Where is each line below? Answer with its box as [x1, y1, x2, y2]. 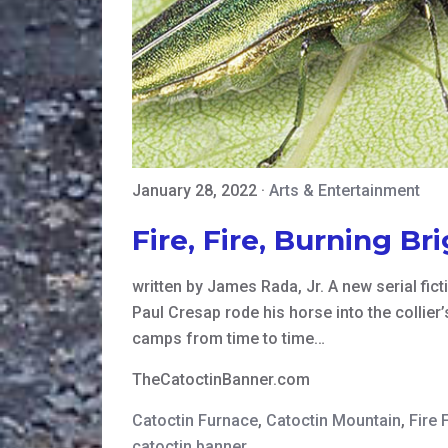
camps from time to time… [132, 328, 325, 348]
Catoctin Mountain [266, 410, 401, 430]
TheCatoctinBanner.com [132, 369, 310, 389]
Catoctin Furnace [132, 410, 258, 430]
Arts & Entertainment [269, 180, 420, 200]
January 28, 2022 [132, 180, 257, 200]
